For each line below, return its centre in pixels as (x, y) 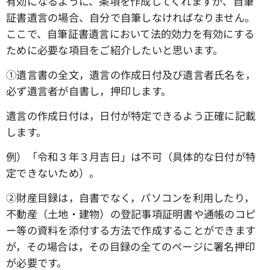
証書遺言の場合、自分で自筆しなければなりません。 (131, 17)
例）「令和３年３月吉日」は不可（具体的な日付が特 (131, 157)
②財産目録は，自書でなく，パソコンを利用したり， (130, 198)
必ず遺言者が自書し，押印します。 (89, 91)
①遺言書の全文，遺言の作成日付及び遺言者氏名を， (131, 75)
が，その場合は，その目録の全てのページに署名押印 (131, 246)
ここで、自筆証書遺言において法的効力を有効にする (130, 34)
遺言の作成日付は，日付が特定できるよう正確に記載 (131, 116)
